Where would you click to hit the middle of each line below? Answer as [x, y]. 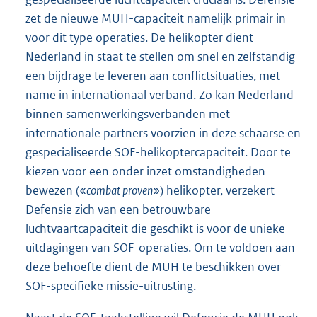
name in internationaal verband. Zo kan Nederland [160, 94]
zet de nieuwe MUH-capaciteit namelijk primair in [156, 18]
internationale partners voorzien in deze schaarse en [163, 133]
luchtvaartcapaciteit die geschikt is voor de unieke [155, 228]
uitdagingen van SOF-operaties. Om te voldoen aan [160, 247]
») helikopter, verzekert [214, 190]
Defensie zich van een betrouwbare [118, 209]
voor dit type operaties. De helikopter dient [139, 37]
